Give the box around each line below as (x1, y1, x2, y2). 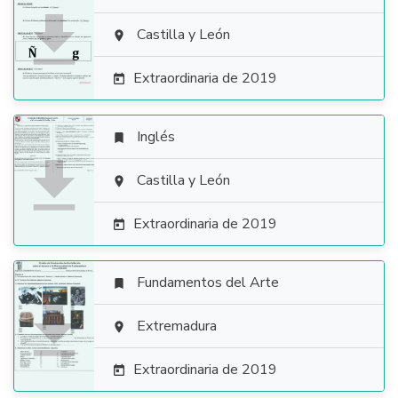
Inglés (137, 127, 175, 147)
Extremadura (137, 316, 217, 336)
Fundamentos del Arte (137, 273, 279, 292)
